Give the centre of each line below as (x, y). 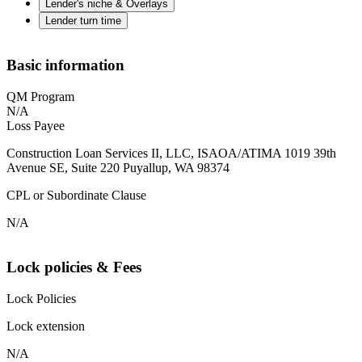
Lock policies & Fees (74, 267)
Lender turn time (83, 20)
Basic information (65, 65)
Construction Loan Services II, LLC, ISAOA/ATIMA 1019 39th (171, 154)
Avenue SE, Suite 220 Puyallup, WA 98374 (118, 168)
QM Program (40, 97)
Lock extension (46, 326)
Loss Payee (36, 126)
